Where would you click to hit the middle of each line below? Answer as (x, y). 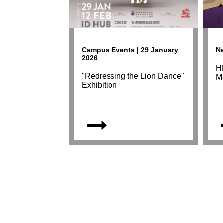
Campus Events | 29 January (130, 50)
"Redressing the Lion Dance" (133, 76)
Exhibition (100, 85)
